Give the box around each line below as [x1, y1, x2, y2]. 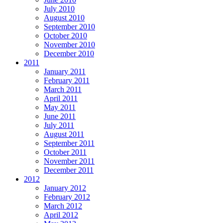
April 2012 [44, 211, 78, 220]
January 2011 [44, 67, 86, 76]
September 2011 [44, 139, 95, 148]
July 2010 [44, 4, 75, 13]
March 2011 [44, 85, 82, 94]
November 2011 [44, 157, 95, 166]
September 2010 [44, 22, 95, 31]
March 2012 [44, 202, 82, 211]
